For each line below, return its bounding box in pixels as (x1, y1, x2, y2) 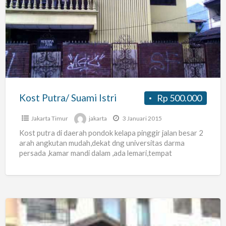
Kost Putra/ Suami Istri (19, 92, 117, 104)
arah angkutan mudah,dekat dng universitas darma (19, 138, 185, 148)
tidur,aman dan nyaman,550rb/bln (19, 158, 131, 168)
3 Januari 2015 (121, 115, 162, 123)
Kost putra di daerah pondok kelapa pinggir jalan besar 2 (19, 128, 203, 138)
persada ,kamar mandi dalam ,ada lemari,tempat (19, 148, 172, 158)
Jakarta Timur (31, 115, 68, 123)
